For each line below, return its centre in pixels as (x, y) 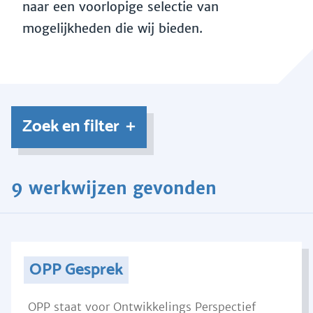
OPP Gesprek (76, 270)
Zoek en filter (71, 127)
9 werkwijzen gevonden (114, 188)
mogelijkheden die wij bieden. (115, 28)
